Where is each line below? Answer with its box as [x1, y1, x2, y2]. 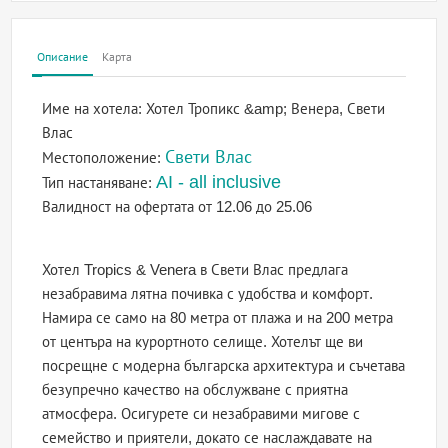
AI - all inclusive [156, 172, 282, 193]
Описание [37, 50, 89, 65]
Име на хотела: [42, 100, 147, 118]
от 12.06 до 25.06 [198, 198, 313, 216]
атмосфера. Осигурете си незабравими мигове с [42, 405, 361, 423]
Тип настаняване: [42, 174, 157, 192]
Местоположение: [42, 149, 166, 167]
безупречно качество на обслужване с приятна [42, 381, 349, 399]
